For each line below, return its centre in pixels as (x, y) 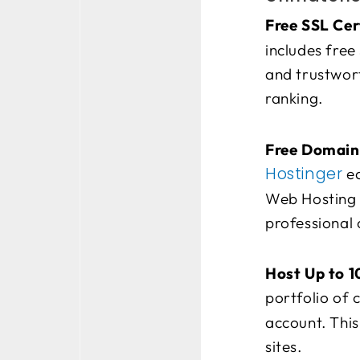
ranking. (294, 98)
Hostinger (304, 174)
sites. (284, 346)
